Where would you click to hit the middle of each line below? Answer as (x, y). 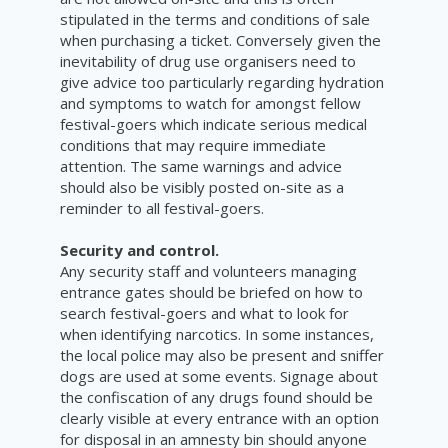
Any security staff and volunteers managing (208, 270)
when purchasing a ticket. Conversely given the (220, 39)
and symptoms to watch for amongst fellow (210, 102)
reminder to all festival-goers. (162, 207)
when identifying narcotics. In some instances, (217, 333)
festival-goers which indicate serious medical (213, 123)
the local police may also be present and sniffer (222, 354)
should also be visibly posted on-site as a (202, 186)
